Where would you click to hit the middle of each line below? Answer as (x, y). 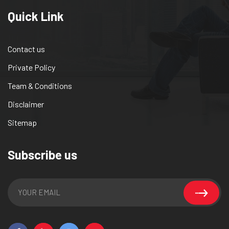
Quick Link (36, 16)
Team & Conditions (40, 86)
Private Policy (31, 67)
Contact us (26, 49)
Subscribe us (42, 155)
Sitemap (22, 123)
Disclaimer (26, 104)
